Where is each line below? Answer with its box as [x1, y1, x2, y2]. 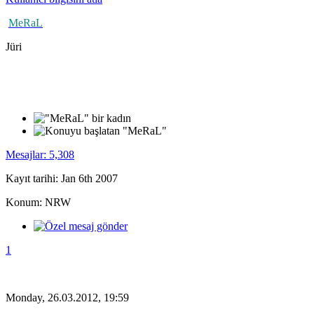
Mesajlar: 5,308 [6, 148, 74, 161]
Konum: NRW [6, 196, 71, 208]
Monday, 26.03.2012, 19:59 [6, 291, 129, 303]
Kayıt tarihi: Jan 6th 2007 [6, 172, 118, 184]
